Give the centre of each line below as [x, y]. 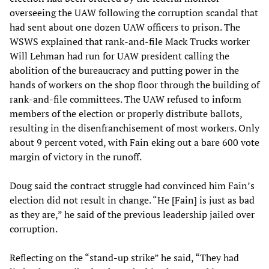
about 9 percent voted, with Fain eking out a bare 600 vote [134, 142]
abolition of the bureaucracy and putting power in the [124, 70]
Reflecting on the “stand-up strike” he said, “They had [124, 257]
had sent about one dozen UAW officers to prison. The [125, 27]
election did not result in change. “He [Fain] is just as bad [132, 200]
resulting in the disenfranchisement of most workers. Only [134, 128]
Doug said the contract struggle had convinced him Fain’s [132, 185]
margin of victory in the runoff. [76, 156]
